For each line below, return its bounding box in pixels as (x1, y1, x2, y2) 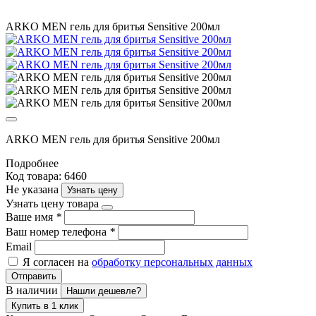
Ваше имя (6, 210, 56, 223)
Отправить (11, 270, 56, 281)
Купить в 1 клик (11, 300, 78, 311)
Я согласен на (23, 255, 92, 268)
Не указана (6, 183, 61, 195)
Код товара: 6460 (6, 169, 87, 182)
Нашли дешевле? (66, 285, 141, 296)
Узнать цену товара (6, 197, 99, 209)
